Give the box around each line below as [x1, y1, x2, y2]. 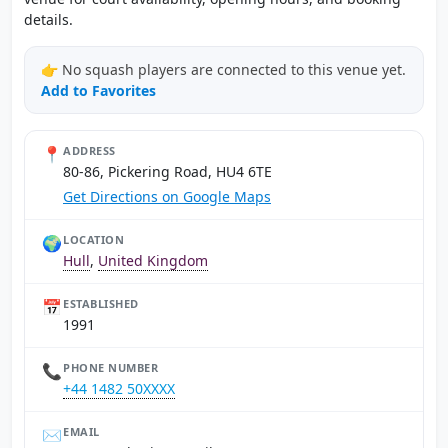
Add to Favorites [41, 81, 156, 100]
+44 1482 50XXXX [63, 379, 175, 398]
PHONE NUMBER [63, 360, 158, 375]
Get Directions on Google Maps [63, 187, 271, 206]
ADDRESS [63, 143, 116, 158]
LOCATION [63, 232, 124, 247]
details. [24, 10, 73, 29]
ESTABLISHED [63, 296, 139, 311]
